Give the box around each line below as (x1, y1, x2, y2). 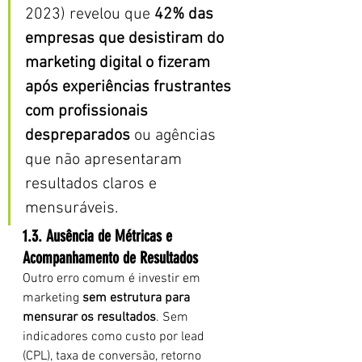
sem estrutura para (82, 290, 193, 306)
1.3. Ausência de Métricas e (23, 226, 176, 246)
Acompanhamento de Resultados (23, 248, 198, 267)
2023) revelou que (25, 5, 154, 24)
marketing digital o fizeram (25, 53, 214, 73)
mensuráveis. (25, 199, 118, 218)
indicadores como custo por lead (23, 329, 208, 345)
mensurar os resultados (23, 309, 156, 326)
